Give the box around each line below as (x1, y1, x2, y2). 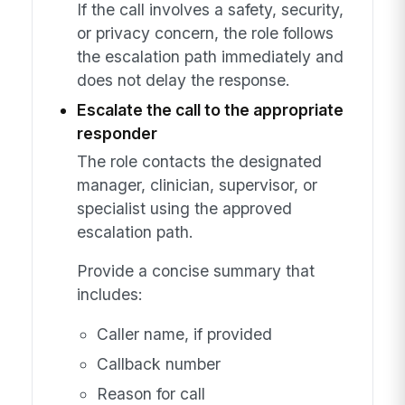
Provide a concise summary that (76, 261, 315, 281)
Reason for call (96, 383, 205, 403)
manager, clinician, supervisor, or (76, 174, 317, 194)
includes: (76, 285, 143, 305)
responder (76, 124, 157, 144)
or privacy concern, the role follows (76, 24, 334, 43)
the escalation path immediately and (76, 47, 344, 67)
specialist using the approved (76, 198, 292, 218)
